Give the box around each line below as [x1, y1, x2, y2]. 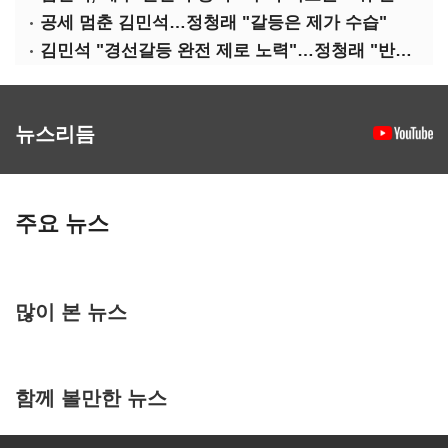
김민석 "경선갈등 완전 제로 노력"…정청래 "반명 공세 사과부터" [395, 41, 412, 60]
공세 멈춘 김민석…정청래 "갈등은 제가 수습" [40, 13, 387, 32]
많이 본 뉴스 [15, 296, 127, 325]
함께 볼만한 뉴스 [15, 382, 167, 411]
